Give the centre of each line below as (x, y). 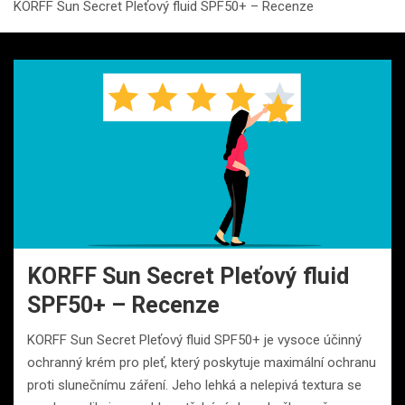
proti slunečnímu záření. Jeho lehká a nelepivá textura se (194, 386)
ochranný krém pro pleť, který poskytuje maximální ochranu (202, 363)
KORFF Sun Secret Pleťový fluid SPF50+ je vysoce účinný (194, 340)
